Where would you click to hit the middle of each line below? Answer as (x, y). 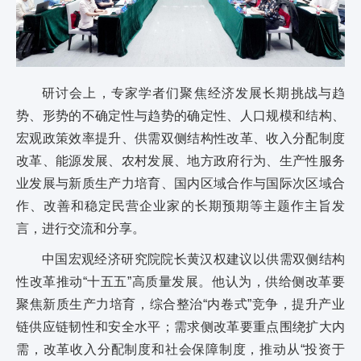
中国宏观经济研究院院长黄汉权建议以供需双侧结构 (193, 259)
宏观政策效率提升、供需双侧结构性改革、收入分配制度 (180, 139)
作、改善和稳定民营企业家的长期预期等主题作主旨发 (180, 206)
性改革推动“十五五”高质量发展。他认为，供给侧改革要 (180, 282)
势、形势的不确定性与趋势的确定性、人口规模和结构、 (180, 116)
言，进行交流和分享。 (81, 229)
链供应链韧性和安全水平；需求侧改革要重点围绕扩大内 (180, 327)
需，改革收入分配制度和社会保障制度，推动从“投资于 (180, 350)
